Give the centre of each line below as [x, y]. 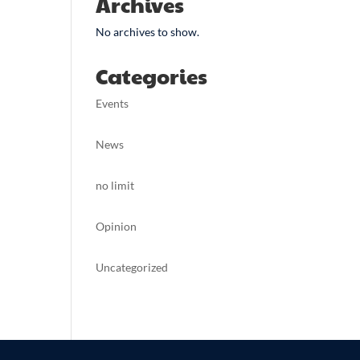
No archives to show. [148, 32]
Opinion [117, 226]
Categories [152, 76]
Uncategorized [132, 267]
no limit [115, 185]
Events [112, 103]
